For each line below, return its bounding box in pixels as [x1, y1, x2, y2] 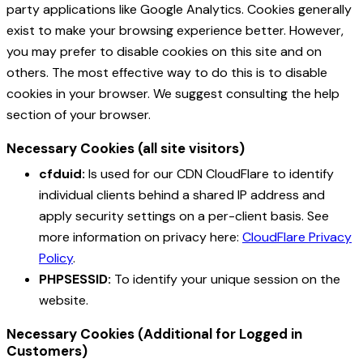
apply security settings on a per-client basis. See [39, 207, 329, 225]
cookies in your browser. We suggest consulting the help [6, 85, 340, 103]
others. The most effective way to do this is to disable [6, 64, 327, 82]
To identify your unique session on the [111, 271, 340, 288]
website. [39, 292, 88, 310]
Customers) [6, 342, 88, 361]
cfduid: [39, 165, 85, 183]
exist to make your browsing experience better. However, [6, 22, 344, 40]
